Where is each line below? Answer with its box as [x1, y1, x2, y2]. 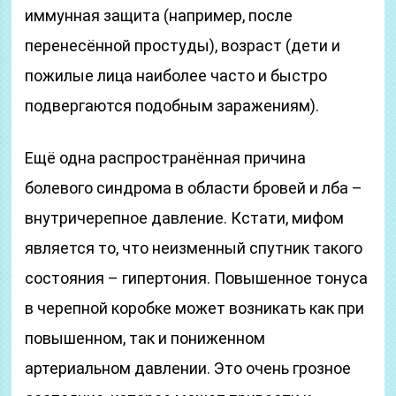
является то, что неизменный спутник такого [25, 239, 363, 257]
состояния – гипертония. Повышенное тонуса [25, 269, 369, 287]
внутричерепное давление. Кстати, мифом [25, 209, 345, 227]
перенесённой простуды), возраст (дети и [25, 36, 341, 55]
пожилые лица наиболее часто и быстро [25, 66, 328, 85]
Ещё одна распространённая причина [25, 148, 307, 167]
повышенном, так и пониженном [25, 329, 266, 347]
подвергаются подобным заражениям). [25, 96, 320, 115]
